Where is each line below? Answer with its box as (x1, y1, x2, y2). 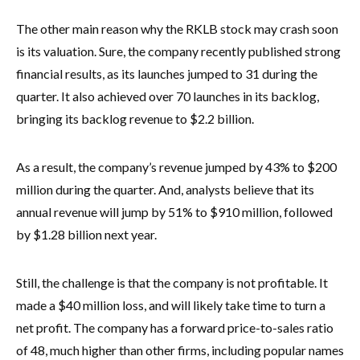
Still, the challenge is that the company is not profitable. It (16, 274, 328, 290)
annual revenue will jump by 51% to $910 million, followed (16, 203, 333, 219)
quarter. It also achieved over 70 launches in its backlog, (16, 88, 319, 104)
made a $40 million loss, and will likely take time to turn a (16, 297, 325, 313)
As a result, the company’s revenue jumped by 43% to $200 (16, 158, 337, 174)
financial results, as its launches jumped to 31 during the (16, 65, 317, 81)
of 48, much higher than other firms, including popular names (16, 342, 344, 358)
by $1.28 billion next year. (16, 226, 159, 242)
